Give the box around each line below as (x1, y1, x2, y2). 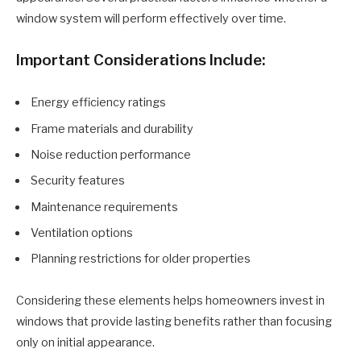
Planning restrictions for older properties (31, 251, 251, 267)
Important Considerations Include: (16, 51, 265, 70)
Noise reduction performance (31, 147, 191, 162)
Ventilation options (31, 225, 133, 240)
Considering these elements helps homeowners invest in (16, 293, 325, 309)
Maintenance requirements (31, 199, 178, 214)
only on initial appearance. (16, 335, 155, 351)
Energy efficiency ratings (31, 95, 166, 110)
